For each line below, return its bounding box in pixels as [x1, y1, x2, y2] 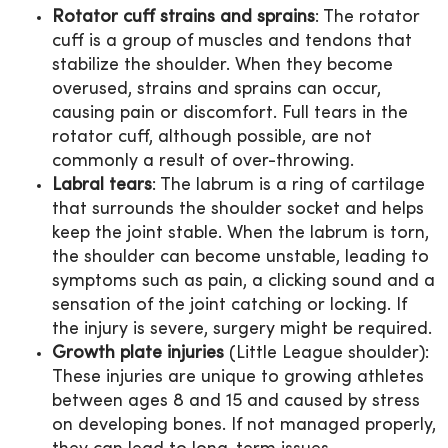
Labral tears [52, 176, 152, 194]
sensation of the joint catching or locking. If [52, 296, 407, 314]
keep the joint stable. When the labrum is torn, [52, 224, 429, 242]
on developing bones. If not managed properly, [52, 416, 436, 434]
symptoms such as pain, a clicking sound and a [52, 272, 435, 290]
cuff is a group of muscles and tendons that [52, 32, 412, 50]
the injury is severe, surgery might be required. [52, 320, 432, 338]
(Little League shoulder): [224, 344, 429, 362]
